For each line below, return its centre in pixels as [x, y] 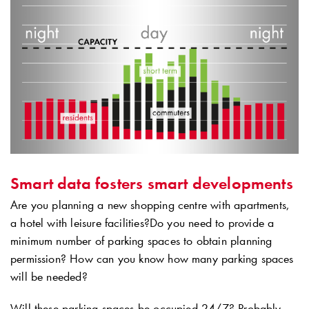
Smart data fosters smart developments [152, 183]
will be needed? [49, 277]
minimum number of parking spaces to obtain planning [141, 241]
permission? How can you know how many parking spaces [152, 259]
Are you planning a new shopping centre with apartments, [150, 205]
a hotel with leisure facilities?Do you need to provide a [142, 223]
